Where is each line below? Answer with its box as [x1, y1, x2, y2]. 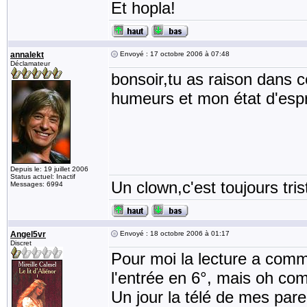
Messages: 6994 [10, 180, 63, 188]
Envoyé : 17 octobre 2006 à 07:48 [118, 50, 230, 58]
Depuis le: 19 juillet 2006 [10, 165, 88, 173]
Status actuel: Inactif [10, 173, 75, 180]
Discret [10, 239, 32, 247]
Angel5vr [10, 230, 46, 239]
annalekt [10, 50, 44, 60]
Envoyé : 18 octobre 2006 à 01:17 [118, 230, 230, 237]
